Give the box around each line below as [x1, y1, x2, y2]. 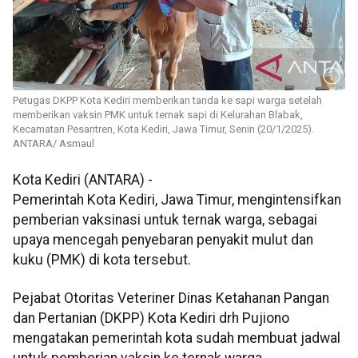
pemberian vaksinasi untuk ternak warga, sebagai [13, 212, 317, 229]
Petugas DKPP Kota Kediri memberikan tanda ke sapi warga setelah [13, 94, 322, 107]
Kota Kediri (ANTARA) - [13, 172, 153, 189]
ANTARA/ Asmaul [13, 137, 94, 150]
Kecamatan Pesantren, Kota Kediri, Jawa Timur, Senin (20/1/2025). [13, 123, 314, 136]
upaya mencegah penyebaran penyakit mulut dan [13, 232, 313, 249]
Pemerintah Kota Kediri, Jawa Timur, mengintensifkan [13, 192, 341, 209]
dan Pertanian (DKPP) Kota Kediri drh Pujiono [13, 309, 289, 326]
